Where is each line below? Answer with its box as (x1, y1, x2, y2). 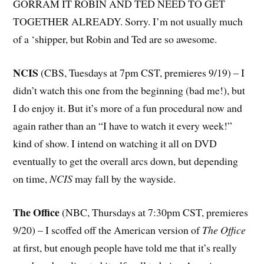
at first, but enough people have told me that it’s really (13, 240, 237, 255)
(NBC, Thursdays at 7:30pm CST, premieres (60, 204, 249, 219)
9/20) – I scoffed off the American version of (13, 222, 203, 237)
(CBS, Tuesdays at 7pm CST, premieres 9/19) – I (38, 65, 245, 80)
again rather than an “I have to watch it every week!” (13, 118, 233, 133)
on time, (13, 171, 50, 186)
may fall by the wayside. (72, 171, 176, 186)
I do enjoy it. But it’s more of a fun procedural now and (13, 101, 243, 115)
